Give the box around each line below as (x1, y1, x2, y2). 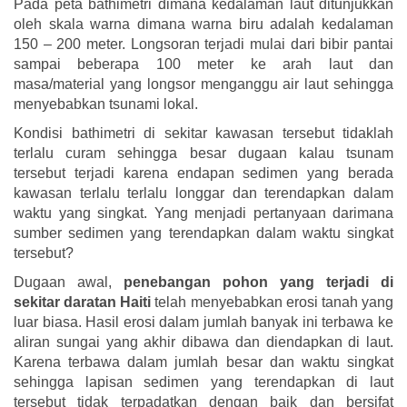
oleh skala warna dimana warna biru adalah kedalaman (14, 15, 393, 32)
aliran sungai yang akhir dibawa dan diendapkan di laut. (14, 333, 393, 350)
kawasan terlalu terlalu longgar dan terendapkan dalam (14, 184, 393, 201)
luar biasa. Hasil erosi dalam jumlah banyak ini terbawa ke (14, 313, 393, 330)
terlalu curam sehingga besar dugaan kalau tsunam (14, 144, 393, 161)
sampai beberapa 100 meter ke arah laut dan (14, 55, 393, 72)
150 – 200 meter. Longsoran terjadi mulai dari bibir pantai (14, 35, 393, 52)
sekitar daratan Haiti (14, 293, 152, 310)
